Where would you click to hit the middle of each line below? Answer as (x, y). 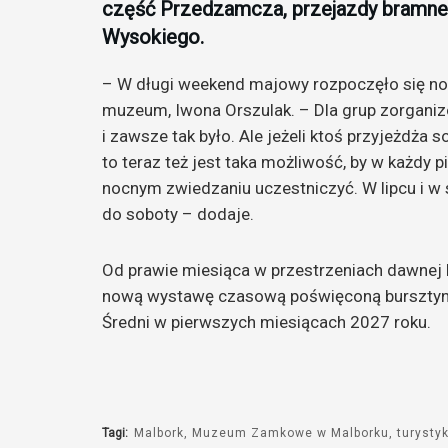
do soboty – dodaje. (178, 214)
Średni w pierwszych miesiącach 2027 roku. (266, 321)
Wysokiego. (153, 37)
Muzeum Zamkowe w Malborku (291, 433)
